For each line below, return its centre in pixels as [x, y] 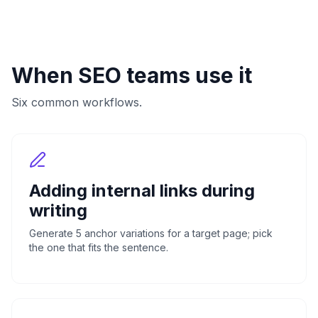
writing [58, 210]
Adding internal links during [142, 190]
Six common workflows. [77, 102]
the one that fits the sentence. [99, 247]
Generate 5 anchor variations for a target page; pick [151, 233]
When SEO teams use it [132, 75]
